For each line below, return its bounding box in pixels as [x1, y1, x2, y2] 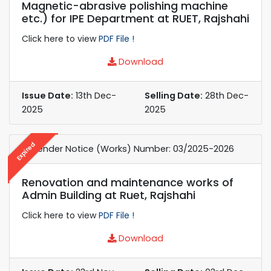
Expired [14, 139, 38, 163]
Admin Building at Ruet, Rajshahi [22, 187, 195, 203]
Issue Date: [22, 89, 73, 102]
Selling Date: [145, 89, 203, 102]
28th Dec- [203, 89, 249, 102]
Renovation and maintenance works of [22, 174, 233, 190]
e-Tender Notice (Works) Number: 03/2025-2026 [22, 142, 234, 155]
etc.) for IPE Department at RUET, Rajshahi [22, 10, 249, 26]
